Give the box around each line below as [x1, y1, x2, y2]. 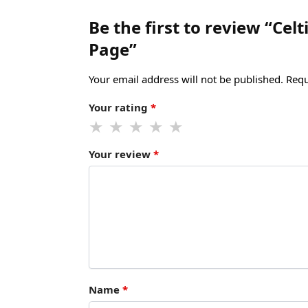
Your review [88, 146, 153, 161]
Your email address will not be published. [88, 71, 283, 86]
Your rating [88, 100, 151, 115]
